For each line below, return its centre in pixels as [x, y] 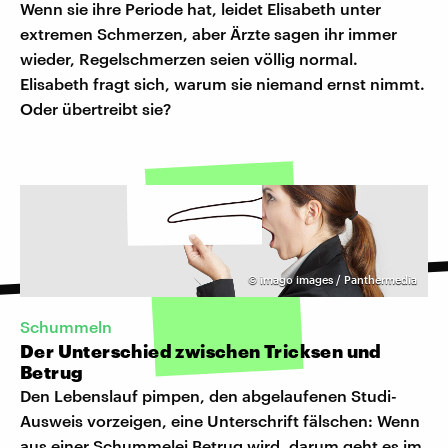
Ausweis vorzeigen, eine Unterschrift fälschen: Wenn [220, 421]
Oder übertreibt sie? [95, 109]
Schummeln [66, 327]
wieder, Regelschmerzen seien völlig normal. [189, 59]
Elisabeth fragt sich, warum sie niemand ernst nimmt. [222, 84]
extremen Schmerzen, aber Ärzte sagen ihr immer [208, 34]
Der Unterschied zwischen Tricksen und [201, 351]
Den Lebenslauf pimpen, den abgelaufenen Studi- [208, 396]
